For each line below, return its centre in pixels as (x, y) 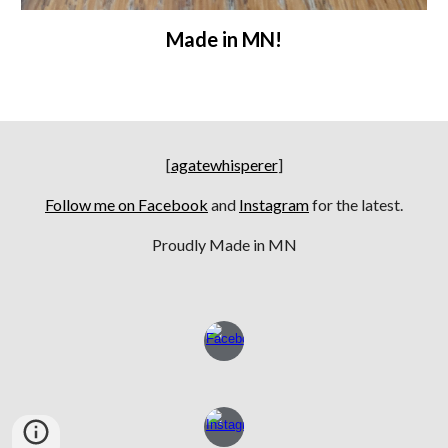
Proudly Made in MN (224, 244)
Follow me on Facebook (126, 204)
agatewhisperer (224, 164)
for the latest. (356, 204)
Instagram (274, 204)
